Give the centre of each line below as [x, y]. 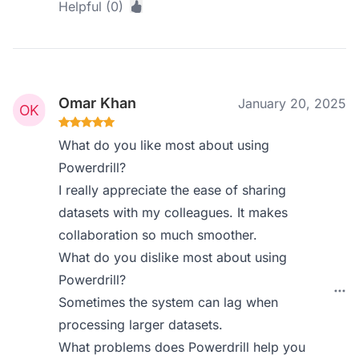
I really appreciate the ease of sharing [173, 190]
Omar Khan [98, 103]
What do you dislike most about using [173, 257]
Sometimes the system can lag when [169, 302]
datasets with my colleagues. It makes [173, 212]
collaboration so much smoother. [158, 235]
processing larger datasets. [141, 325]
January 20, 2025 [292, 103]
